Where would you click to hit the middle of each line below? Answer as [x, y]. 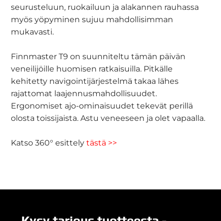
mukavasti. [33, 32]
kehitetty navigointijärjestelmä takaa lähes [95, 81]
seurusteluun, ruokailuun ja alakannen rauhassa [105, 7]
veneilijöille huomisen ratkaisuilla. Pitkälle [92, 69]
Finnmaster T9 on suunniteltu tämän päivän [98, 56]
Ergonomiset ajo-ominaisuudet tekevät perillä [102, 106]
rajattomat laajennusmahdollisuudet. [84, 93]
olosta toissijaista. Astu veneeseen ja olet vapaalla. [108, 118]
